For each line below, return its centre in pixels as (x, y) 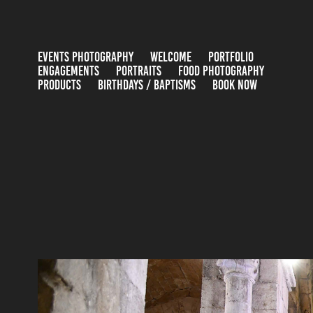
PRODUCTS (59, 85)
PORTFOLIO (231, 57)
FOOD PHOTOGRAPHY (221, 71)
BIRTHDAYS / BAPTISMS (146, 85)
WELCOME (170, 57)
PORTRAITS (138, 71)
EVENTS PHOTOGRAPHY (85, 57)
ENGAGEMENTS (68, 71)
